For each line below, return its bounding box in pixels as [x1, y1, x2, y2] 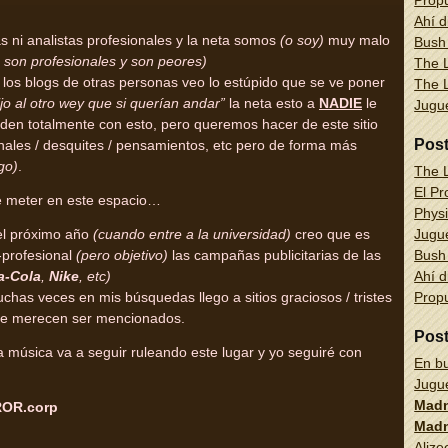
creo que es [291, 226, 370, 243]
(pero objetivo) [76, 247, 168, 264]
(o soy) [280, 32, 324, 49]
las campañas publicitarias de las [168, 247, 381, 264]
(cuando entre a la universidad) [93, 226, 291, 243]
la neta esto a [225, 95, 319, 112]
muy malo [324, 32, 390, 49]
